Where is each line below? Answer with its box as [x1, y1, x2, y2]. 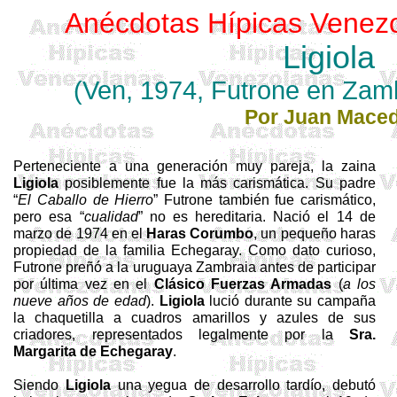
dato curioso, [285, 242, 376, 258]
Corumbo [190, 225, 254, 241]
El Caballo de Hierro [18, 191, 154, 207]
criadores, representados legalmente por [13, 326, 322, 342]
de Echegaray [76, 343, 174, 359]
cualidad [83, 208, 138, 224]
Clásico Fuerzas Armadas [153, 276, 332, 292]
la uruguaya [117, 259, 196, 275]
